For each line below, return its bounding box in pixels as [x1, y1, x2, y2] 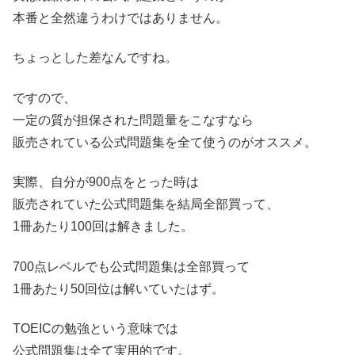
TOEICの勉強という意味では [13, 322, 178, 335]
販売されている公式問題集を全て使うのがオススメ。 [13, 135, 317, 149]
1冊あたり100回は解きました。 [13, 219, 193, 234]
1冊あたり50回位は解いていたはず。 [13, 281, 224, 296]
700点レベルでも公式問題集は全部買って [13, 259, 250, 273]
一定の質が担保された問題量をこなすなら [13, 113, 254, 127]
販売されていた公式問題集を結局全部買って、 [13, 197, 279, 212]
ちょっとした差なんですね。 [13, 51, 177, 65]
